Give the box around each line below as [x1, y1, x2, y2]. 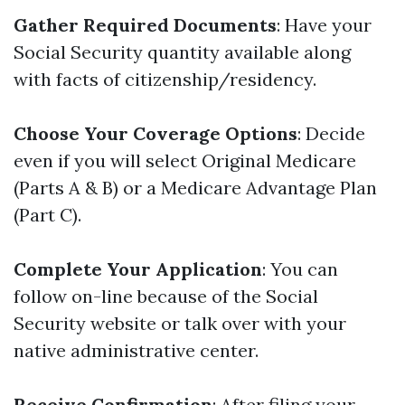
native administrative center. [14, 339, 259, 362]
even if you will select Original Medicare [14, 149, 356, 172]
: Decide [297, 122, 365, 145]
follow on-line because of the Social [14, 285, 318, 307]
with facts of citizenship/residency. [14, 68, 316, 90]
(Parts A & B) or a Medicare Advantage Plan [14, 176, 377, 199]
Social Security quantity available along [14, 41, 351, 63]
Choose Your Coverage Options [14, 122, 297, 145]
